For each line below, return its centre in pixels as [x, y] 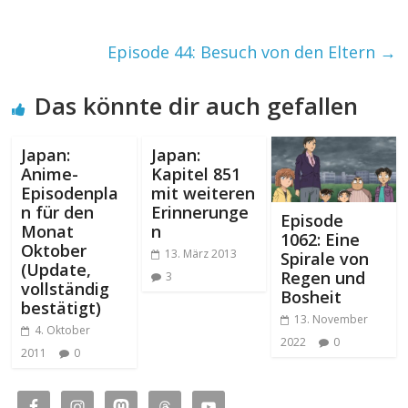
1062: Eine [320, 239]
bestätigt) [61, 307]
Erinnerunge [199, 212]
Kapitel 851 [195, 173]
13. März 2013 [200, 253]
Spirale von [324, 258]
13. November [331, 319]
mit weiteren [203, 193]
